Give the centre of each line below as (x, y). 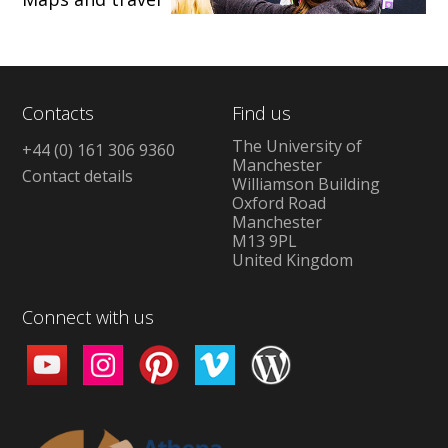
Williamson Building (305, 183)
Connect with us (88, 316)
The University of (296, 145)
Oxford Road (278, 202)
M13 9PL (264, 240)
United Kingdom (292, 259)
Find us (261, 113)
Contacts (58, 113)
